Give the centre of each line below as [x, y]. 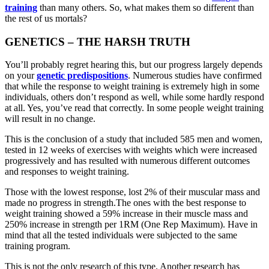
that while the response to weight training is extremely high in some [132, 86]
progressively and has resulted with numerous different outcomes [127, 161]
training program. [38, 246]
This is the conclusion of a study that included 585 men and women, [134, 139]
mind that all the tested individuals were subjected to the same [121, 235]
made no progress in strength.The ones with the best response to [125, 203]
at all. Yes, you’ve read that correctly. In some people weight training [134, 108]
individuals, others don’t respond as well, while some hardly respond [134, 97]
